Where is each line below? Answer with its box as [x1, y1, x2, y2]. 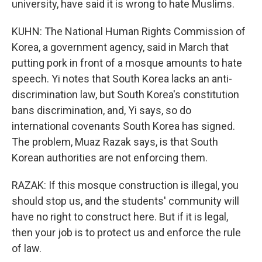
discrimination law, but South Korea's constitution [12, 88, 239, 101]
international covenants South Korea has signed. [12, 120, 235, 132]
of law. [12, 242, 42, 254]
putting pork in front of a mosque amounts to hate [12, 57, 242, 69]
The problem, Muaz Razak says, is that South [12, 136, 218, 148]
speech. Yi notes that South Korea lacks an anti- [12, 73, 232, 85]
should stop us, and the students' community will [12, 195, 239, 207]
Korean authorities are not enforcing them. [12, 151, 208, 164]
